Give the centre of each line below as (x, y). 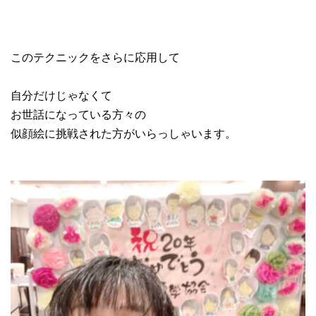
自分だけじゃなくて (61, 95)
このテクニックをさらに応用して (95, 56)
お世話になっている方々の (78, 114)
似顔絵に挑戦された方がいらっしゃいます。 (123, 133)
